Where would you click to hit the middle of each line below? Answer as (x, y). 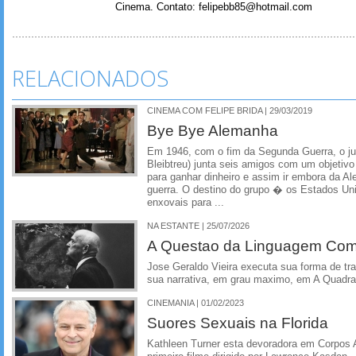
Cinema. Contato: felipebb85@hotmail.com (214, 8)
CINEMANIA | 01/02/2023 (195, 302)
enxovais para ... (186, 203)
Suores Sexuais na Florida (238, 322)
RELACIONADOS (91, 79)
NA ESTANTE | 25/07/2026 (198, 225)
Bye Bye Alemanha (213, 131)
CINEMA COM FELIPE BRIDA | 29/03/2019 (230, 111)
